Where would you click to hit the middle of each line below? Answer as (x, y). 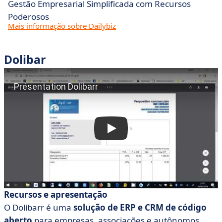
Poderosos (28, 17)
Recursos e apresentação (56, 194)
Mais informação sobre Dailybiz (62, 26)
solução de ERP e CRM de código (140, 207)
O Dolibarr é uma (39, 207)
